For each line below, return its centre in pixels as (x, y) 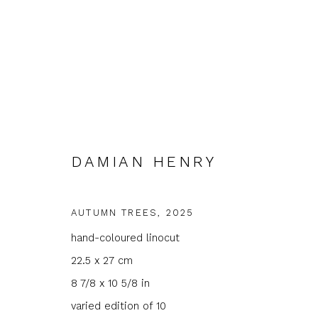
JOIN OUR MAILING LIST (152, 281)
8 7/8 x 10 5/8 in (110, 283)
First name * (88, 309)
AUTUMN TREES (115, 212)
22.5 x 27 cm (102, 260)
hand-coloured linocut (125, 237)
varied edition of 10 (119, 306)
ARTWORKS (110, 181)
